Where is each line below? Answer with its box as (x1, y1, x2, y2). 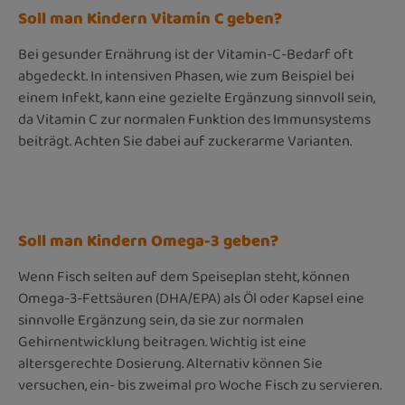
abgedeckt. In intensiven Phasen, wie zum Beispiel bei (18, 64, 354, 88)
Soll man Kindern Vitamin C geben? (18, 5, 282, 32)
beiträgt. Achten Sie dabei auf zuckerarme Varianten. (18, 129, 352, 153)
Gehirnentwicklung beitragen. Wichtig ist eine (18, 330, 306, 353)
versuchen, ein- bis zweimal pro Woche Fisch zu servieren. (18, 373, 381, 397)
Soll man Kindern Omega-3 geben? (18, 228, 278, 254)
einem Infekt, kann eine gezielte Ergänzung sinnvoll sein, (18, 86, 375, 109)
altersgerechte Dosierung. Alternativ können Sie (18, 352, 323, 375)
